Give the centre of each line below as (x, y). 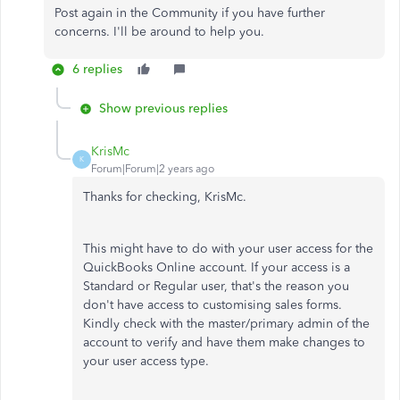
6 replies (97, 69)
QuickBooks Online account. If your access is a (217, 267)
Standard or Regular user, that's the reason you (216, 286)
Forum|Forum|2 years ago (153, 168)
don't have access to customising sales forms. (212, 304)
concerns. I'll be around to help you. (159, 31)
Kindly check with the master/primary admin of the (226, 323)
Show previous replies (163, 108)
